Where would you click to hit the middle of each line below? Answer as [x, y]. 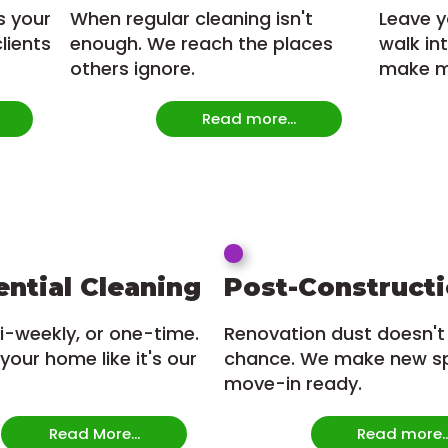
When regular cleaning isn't [191, 19]
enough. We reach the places [201, 44]
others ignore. [132, 69]
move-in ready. [293, 384]
